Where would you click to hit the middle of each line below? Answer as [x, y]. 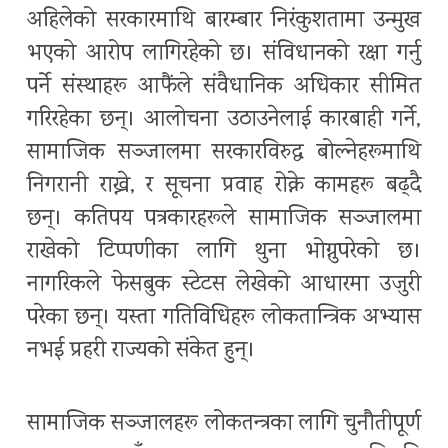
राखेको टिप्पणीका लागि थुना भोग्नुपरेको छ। [224, 253]
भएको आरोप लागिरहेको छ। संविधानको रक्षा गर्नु [224, 55]
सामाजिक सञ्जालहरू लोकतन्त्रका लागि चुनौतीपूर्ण [224, 425]
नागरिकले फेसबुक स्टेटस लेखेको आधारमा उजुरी [224, 286]
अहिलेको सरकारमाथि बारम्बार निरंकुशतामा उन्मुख [224, 22]
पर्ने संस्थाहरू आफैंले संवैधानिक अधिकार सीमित [224, 88]
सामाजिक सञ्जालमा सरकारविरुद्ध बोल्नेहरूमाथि [224, 154]
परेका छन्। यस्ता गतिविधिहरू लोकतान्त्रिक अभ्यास [224, 319]
